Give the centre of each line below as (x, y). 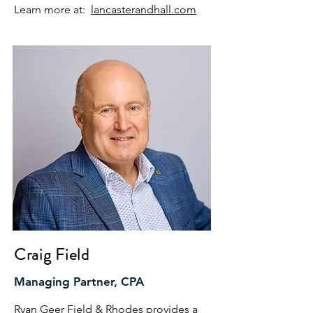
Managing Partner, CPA (79, 282)
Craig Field (52, 255)
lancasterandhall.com (144, 9)
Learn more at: (52, 9)
